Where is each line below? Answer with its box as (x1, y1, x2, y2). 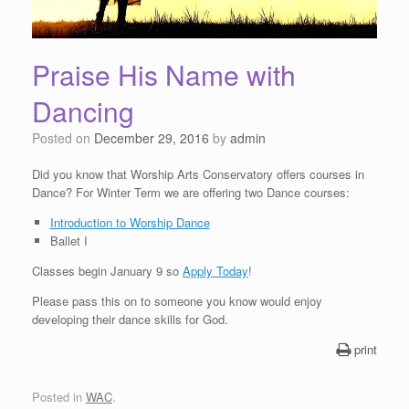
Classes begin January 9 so (32, 261, 183, 279)
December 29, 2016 (94, 128, 209, 147)
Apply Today (183, 261, 248, 279)
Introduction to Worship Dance (49, 213, 210, 231)
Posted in (32, 388, 86, 405)
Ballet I (49, 231, 88, 249)
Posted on (40, 128, 94, 147)
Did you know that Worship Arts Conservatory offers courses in (32, 164, 364, 183)
